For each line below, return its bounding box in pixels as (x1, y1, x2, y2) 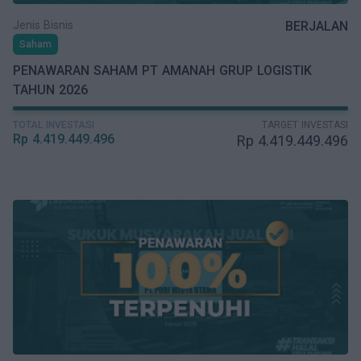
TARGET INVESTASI (262, 119, 348, 131)
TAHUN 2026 (13, 82, 88, 98)
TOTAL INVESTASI (13, 119, 94, 131)
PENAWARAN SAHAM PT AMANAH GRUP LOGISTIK (13, 63, 312, 78)
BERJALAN (285, 19, 348, 34)
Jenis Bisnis (13, 19, 73, 31)
